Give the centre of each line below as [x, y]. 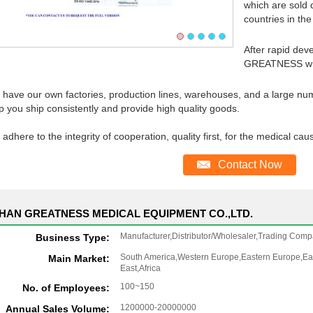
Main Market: [79, 259]
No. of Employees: [66, 288]
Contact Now [250, 165]
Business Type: [72, 238]
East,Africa [140, 268]
